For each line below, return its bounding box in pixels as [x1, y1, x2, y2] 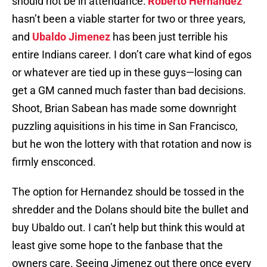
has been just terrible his [110, 30, 228, 44]
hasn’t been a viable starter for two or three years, [12, 13, 246, 26]
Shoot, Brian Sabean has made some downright [12, 102, 237, 115]
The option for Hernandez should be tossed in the [12, 185, 244, 198]
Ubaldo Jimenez [32, 30, 110, 44]
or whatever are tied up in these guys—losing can [12, 66, 242, 79]
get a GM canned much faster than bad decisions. [12, 84, 246, 97]
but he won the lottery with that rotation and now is [12, 138, 252, 151]
